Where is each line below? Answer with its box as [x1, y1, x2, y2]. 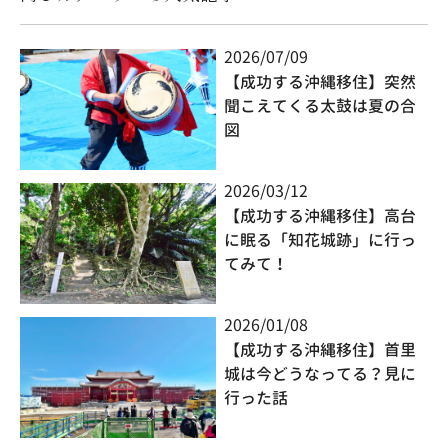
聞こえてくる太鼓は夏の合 [224, 94, 416, 117]
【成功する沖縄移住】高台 [224, 205, 416, 227]
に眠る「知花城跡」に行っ [224, 229, 416, 251]
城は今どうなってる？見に [224, 363, 416, 386]
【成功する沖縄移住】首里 [224, 339, 416, 362]
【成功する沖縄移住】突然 [224, 70, 416, 93]
